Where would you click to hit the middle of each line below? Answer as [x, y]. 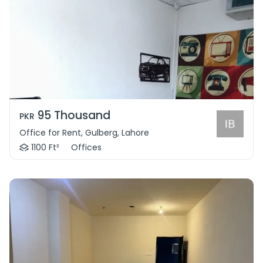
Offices [86, 148]
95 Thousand [74, 116]
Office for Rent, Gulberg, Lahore [84, 133]
